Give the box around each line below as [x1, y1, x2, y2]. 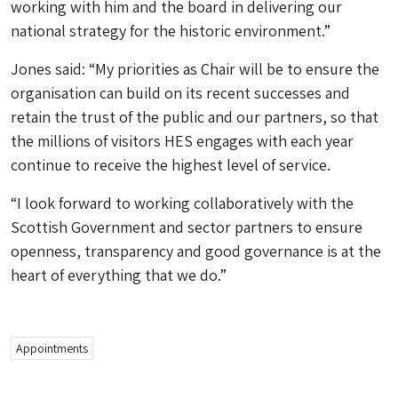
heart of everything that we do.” [11, 265, 227, 286]
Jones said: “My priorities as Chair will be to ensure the [11, 59, 379, 80]
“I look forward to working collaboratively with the [11, 193, 354, 214]
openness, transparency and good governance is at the [11, 241, 381, 262]
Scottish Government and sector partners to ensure [11, 217, 362, 238]
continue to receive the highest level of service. [11, 155, 330, 176]
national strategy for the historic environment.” [11, 20, 330, 42]
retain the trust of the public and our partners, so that [11, 107, 378, 128]
